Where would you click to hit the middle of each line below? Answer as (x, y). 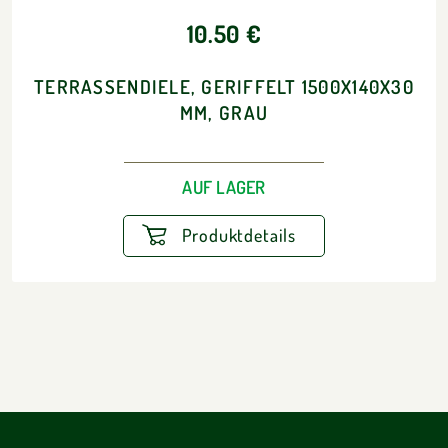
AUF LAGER (224, 186)
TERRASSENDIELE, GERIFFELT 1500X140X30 (224, 87)
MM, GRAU (224, 113)
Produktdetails (236, 235)
